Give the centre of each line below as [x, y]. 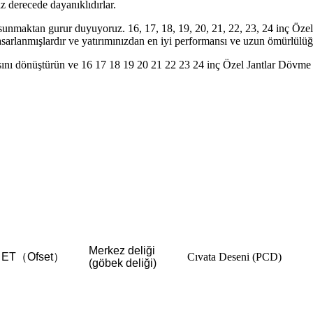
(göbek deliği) [123, 263]
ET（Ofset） [33, 256]
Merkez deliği [122, 250]
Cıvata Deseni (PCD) [234, 256]
